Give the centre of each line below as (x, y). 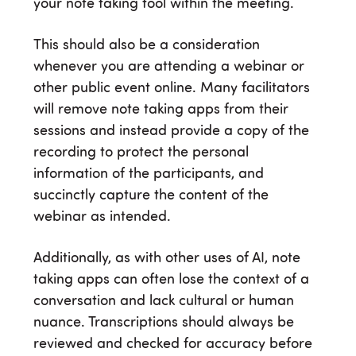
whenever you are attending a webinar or (169, 67)
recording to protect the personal (141, 153)
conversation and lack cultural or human (164, 302)
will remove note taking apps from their (161, 110)
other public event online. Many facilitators (172, 89)
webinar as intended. (102, 217)
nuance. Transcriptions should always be (164, 323)
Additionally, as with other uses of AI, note (167, 259)
